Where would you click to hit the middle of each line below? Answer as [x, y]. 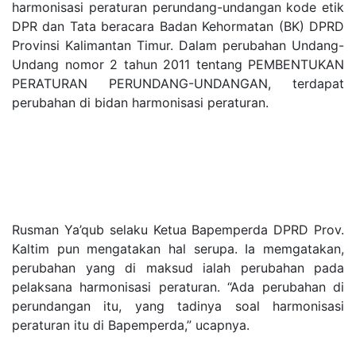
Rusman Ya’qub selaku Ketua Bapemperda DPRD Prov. [178, 229]
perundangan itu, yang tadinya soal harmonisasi [178, 306]
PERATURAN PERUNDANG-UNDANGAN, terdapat [178, 83]
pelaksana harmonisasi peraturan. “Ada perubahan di [178, 286]
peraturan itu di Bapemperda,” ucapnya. [131, 325]
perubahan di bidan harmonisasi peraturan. [140, 102]
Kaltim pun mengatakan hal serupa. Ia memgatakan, [178, 248]
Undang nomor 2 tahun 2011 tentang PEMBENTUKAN [178, 64]
